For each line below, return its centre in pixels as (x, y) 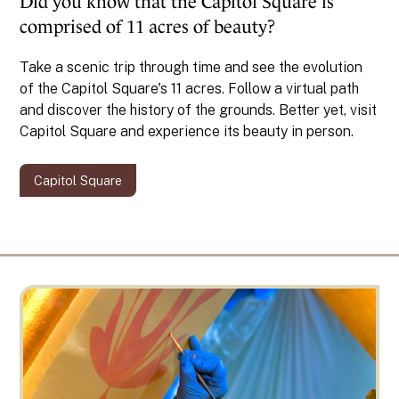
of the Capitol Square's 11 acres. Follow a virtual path (190, 89)
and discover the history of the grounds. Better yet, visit (199, 110)
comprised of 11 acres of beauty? (148, 27)
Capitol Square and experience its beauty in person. (191, 132)
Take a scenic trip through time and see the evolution (191, 68)
